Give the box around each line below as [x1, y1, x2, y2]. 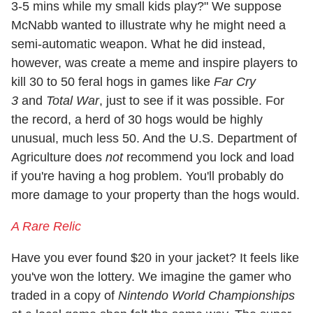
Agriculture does [11, 150, 105, 164]
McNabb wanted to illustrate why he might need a [11, 17, 286, 32]
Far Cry [214, 74, 256, 89]
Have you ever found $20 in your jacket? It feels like [11, 250, 299, 265]
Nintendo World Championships [118, 288, 295, 303]
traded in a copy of [11, 288, 118, 303]
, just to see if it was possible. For [99, 93, 284, 108]
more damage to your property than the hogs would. [11, 187, 300, 202]
